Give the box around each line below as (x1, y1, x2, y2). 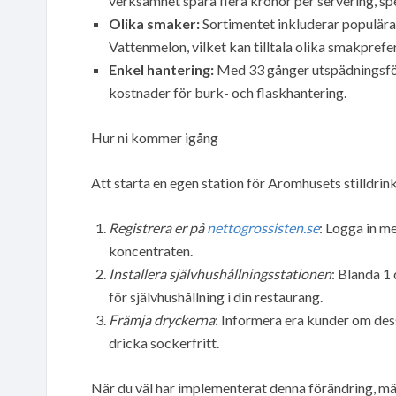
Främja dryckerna (109, 310, 215, 328)
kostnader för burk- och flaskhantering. (109, 83, 346, 101)
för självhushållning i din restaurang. (109, 287, 323, 305)
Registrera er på (109, 218, 207, 236)
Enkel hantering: (109, 60, 214, 78)
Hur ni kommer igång (91, 128, 218, 146)
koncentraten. (109, 241, 193, 259)
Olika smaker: (109, 14, 200, 32)
